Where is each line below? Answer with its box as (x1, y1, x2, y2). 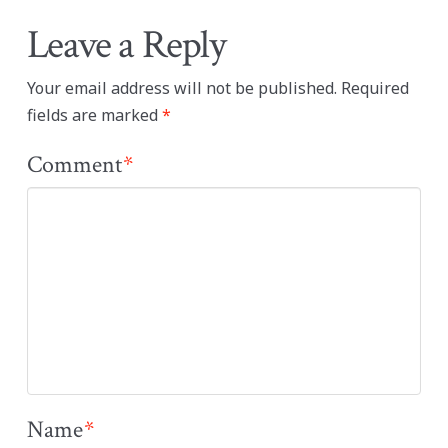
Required (340, 77, 409, 100)
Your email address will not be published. (26, 77, 337, 100)
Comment (26, 149, 127, 181)
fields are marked (26, 104, 162, 127)
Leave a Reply (26, 19, 226, 72)
